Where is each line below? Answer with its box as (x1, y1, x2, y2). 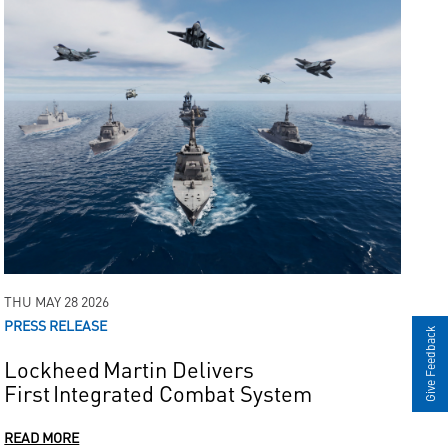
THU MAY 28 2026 (4, 291, 110, 311)
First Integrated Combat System (4, 377, 313, 408)
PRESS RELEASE (4, 315, 108, 335)
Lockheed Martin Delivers (4, 353, 255, 384)
